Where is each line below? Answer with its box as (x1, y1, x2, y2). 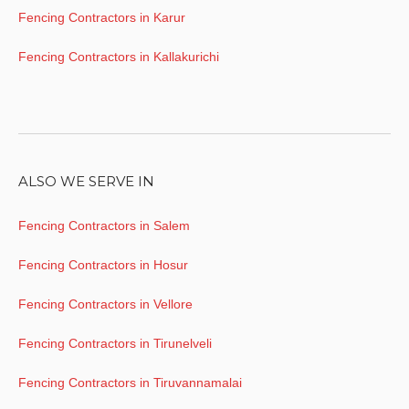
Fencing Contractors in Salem (18, 217, 190, 233)
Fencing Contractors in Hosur (18, 257, 188, 272)
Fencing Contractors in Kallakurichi (18, 49, 219, 65)
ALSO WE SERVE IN (18, 172, 154, 190)
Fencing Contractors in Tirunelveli (18, 335, 212, 351)
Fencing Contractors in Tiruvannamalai (18, 374, 242, 390)
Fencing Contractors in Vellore (18, 296, 193, 311)
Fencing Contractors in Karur (18, 10, 185, 26)
